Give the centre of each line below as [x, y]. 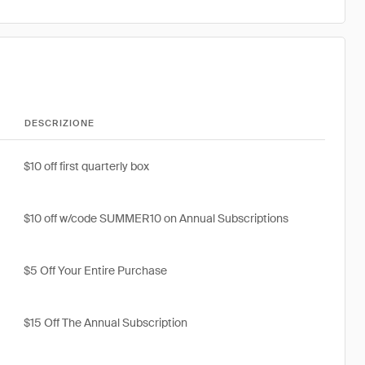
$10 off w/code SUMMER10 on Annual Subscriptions [156, 218]
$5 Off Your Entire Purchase [95, 270]
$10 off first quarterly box [86, 166]
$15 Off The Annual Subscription [106, 323]
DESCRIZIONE [60, 123]
